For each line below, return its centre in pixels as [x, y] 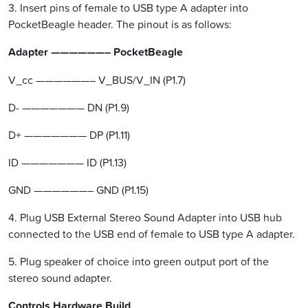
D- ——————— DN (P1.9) [69, 108]
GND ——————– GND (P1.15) [78, 190]
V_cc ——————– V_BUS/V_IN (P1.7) [97, 80]
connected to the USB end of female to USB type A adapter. [152, 234]
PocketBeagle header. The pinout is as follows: [120, 24]
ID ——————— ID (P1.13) [67, 163]
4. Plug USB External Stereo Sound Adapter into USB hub [145, 218]
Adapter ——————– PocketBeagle [96, 52]
